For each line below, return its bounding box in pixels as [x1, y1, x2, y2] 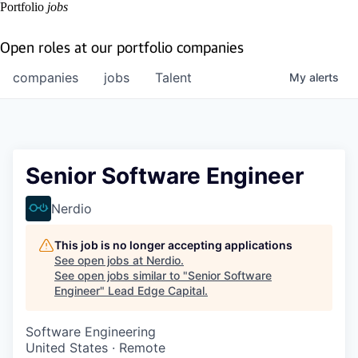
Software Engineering [26, 324, 156, 340]
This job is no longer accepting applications [54, 238, 292, 252]
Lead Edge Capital [108, 284, 205, 297]
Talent [155, 70, 192, 86]
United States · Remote [26, 340, 165, 356]
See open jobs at [54, 253, 146, 267]
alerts [309, 70, 339, 84]
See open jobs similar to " [54, 268, 188, 282]
